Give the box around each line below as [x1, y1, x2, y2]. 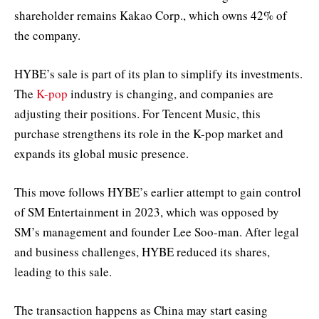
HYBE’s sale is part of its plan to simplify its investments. [14, 65, 303, 82]
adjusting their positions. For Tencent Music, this [14, 105, 261, 122]
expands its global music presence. [14, 145, 189, 162]
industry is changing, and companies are [68, 85, 273, 102]
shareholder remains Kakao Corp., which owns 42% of [14, 6, 287, 23]
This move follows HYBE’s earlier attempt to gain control [14, 184, 301, 201]
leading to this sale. [14, 263, 112, 281]
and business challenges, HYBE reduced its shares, [14, 244, 270, 261]
